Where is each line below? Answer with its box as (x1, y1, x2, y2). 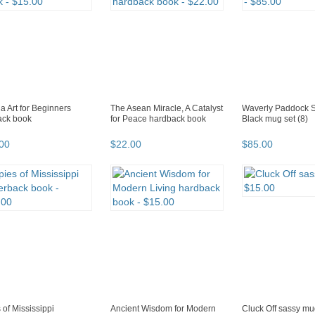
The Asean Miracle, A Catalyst (110, 103, 223, 114)
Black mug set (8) (242, 114, 308, 124)
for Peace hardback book (110, 114, 206, 124)
